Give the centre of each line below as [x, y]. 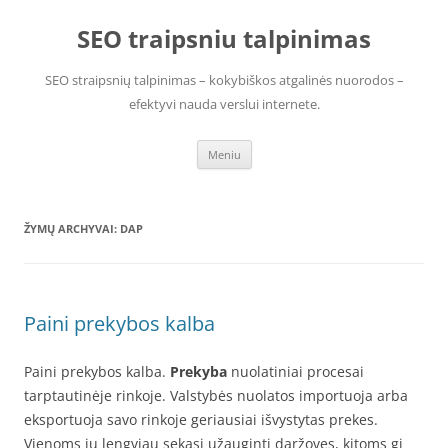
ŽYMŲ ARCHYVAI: [72, 228]
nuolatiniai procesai [295, 371]
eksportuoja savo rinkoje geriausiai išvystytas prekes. [201, 419]
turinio [45, 33]
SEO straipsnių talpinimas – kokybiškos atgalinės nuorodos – [224, 80]
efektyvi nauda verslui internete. [224, 104]
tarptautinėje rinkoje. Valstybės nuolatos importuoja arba [216, 395]
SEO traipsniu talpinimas [224, 38]
